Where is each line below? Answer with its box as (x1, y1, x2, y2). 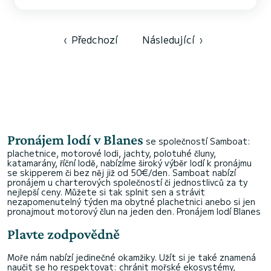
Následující (142, 32, 195, 47)
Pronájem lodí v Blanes (7, 131, 143, 148)
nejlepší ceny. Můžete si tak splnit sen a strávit (7, 186, 205, 198)
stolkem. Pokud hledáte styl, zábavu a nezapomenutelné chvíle (24, 16, 54, 26)
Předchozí (71, 32, 118, 47)
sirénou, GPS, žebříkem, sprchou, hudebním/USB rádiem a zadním (24, 5, 244, 16)
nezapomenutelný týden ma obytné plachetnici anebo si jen (7, 195, 255, 207)
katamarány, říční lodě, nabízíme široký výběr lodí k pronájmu (7, 157, 252, 169)
